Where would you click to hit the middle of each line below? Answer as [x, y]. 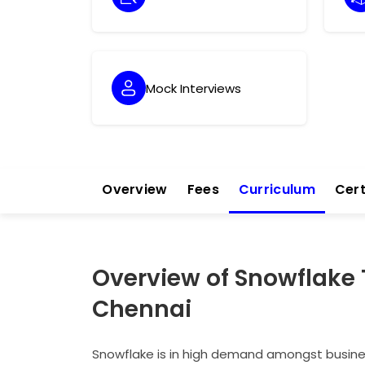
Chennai [142, 309]
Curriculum [277, 189]
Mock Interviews [194, 88]
